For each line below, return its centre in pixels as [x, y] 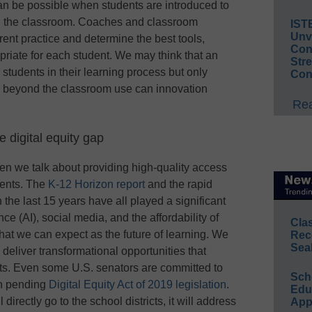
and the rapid [179, 185]
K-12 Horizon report [96, 185]
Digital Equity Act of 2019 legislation [138, 285]
